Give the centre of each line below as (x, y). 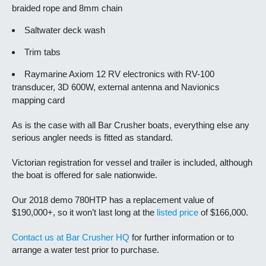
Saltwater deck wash (65, 30)
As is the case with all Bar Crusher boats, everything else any (131, 125)
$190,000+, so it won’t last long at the (84, 213)
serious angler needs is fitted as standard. (92, 138)
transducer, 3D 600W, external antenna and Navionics (116, 87)
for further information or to (182, 237)
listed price (178, 213)
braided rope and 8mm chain (67, 8)
